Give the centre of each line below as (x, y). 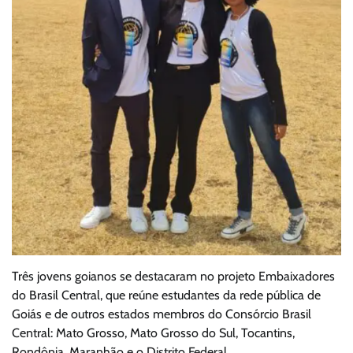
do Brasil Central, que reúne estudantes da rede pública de (166, 295)
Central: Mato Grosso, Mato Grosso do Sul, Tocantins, (153, 333)
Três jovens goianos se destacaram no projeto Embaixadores (173, 277)
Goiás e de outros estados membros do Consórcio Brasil (162, 314)
